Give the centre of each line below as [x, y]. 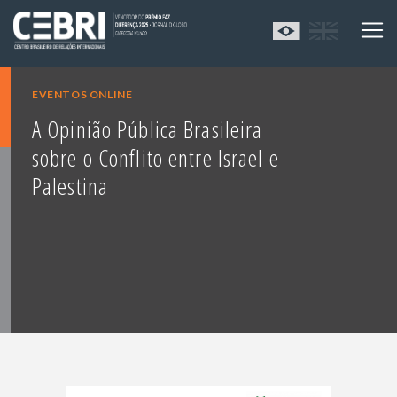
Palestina [70, 187]
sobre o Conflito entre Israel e [156, 158]
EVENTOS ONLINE [82, 95]
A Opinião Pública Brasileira [148, 130]
